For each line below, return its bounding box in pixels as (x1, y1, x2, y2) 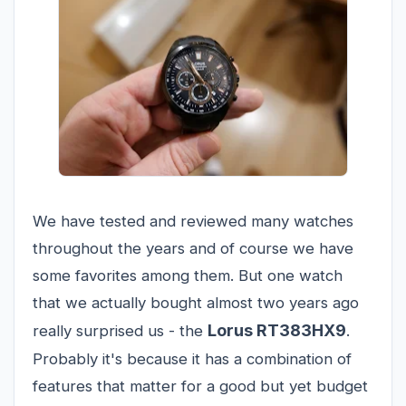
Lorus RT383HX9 (208, 320, 346, 340)
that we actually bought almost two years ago (33, 293, 359, 312)
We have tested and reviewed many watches (33, 211, 353, 230)
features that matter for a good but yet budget (33, 376, 368, 395)
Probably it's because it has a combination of (33, 349, 352, 368)
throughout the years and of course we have (33, 238, 353, 257)
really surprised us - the (33, 321, 208, 340)
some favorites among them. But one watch (33, 266, 343, 285)
